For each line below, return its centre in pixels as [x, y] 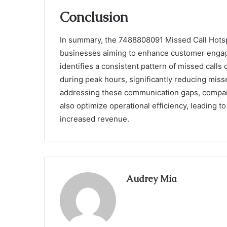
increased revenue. [94, 119]
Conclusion [94, 17]
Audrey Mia [152, 178]
